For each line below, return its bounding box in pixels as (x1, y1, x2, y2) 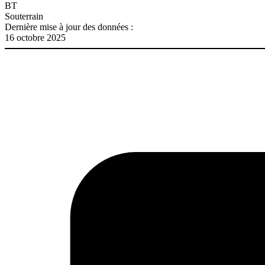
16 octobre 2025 (5, 32, 66, 43)
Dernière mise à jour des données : (5, 21, 133, 32)
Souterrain (5, 11, 43, 21)
